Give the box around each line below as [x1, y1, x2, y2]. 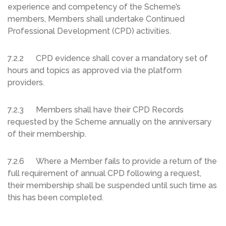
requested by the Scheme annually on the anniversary [8, 117, 211, 127]
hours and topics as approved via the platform [8, 66, 182, 76]
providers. [8, 78, 46, 88]
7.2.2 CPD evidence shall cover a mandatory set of [8, 53, 208, 64]
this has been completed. [8, 193, 103, 203]
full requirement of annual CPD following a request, [8, 168, 201, 179]
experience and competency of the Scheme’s [8, 2, 181, 12]
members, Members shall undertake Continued [8, 14, 185, 24]
